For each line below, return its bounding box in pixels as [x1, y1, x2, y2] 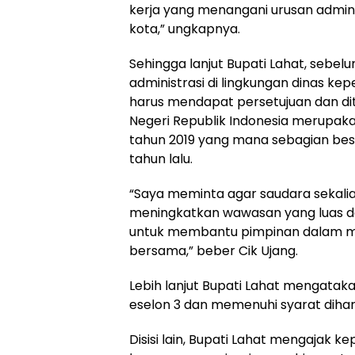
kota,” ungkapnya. [129, 19, 240, 38]
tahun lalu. [129, 149, 193, 168]
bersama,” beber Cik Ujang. [129, 241, 298, 260]
